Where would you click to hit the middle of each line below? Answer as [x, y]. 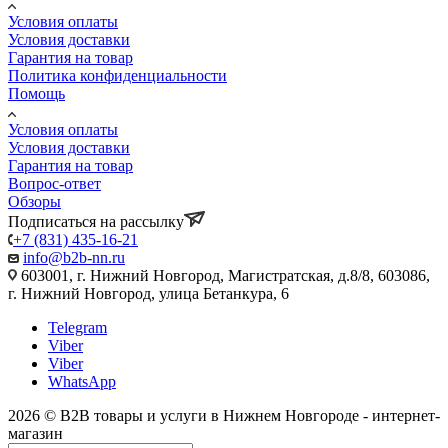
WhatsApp [82, 381]
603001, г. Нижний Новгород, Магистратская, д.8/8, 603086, [223, 275]
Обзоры [34, 201]
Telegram [77, 327]
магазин [35, 433]
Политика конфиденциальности [117, 75]
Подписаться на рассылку [96, 221]
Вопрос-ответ [54, 183]
